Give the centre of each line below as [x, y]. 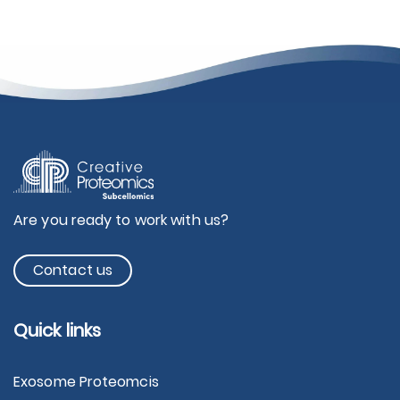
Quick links [58, 331]
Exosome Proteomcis [86, 382]
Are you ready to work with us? [121, 221]
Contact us [73, 271]
